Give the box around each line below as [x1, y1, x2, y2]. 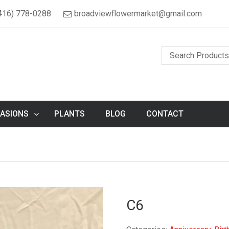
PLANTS [54, 109, 85, 119]
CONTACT [146, 109, 184, 119]
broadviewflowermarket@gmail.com [74, 9, 202, 18]
